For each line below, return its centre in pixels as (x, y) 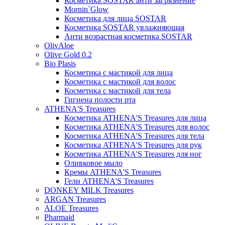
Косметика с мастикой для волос (120, 82)
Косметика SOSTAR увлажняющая (124, 28)
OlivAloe (59, 46)
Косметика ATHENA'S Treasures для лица (135, 118)
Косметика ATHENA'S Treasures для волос (137, 127)
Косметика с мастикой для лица (119, 73)
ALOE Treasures (71, 208)
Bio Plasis (60, 64)
